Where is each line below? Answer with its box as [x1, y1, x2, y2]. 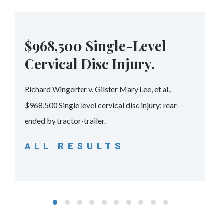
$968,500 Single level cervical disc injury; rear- [25, 100, 180, 110]
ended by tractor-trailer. [25, 116, 106, 126]
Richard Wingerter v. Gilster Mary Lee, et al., [25, 84, 171, 94]
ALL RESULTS [25, 141, 125, 152]
